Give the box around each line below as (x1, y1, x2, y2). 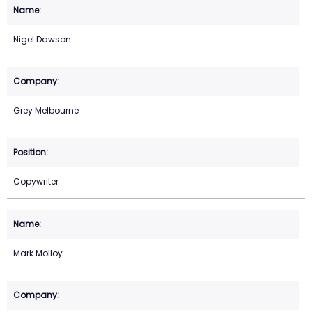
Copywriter (13, 175, 58, 188)
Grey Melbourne (13, 104, 79, 117)
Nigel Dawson (13, 33, 71, 46)
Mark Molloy (13, 247, 63, 260)
